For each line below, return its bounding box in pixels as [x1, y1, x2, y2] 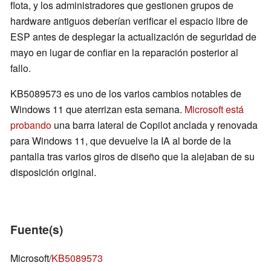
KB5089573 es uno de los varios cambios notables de [10, 87, 241, 101]
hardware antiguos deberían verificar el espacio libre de [10, 14, 248, 28]
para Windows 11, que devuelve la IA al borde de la [10, 134, 231, 148]
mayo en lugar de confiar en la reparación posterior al [10, 45, 238, 60]
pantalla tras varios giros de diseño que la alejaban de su [10, 149, 255, 164]
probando [10, 118, 51, 132]
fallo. [10, 61, 31, 76]
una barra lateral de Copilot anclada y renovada [51, 118, 258, 132]
